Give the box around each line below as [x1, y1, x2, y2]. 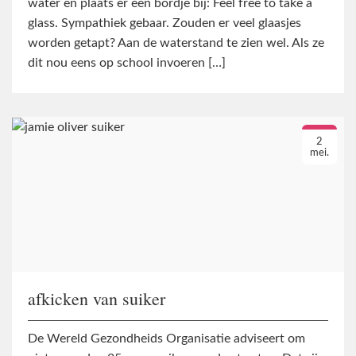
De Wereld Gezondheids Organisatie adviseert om [28, 331, 305, 345]
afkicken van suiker [28, 286, 165, 310]
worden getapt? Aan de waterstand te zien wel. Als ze [28, 36, 324, 49]
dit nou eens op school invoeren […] [28, 56, 226, 69]
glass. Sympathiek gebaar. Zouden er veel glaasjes [28, 16, 301, 29]
